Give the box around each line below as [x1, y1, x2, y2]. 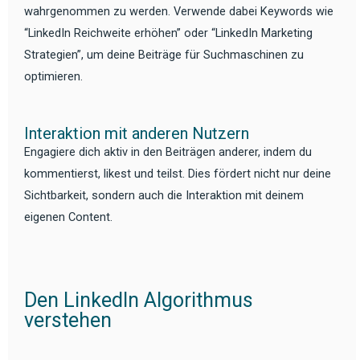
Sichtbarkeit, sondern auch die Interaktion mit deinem [24, 187, 304, 202]
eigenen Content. [24, 209, 112, 224]
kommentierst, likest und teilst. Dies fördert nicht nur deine [24, 166, 331, 181]
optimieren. [24, 68, 83, 84]
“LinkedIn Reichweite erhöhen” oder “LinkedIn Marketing [24, 25, 313, 40]
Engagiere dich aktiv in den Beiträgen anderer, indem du [24, 144, 312, 159]
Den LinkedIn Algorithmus [24, 288, 253, 313]
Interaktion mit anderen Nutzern [24, 123, 249, 143]
